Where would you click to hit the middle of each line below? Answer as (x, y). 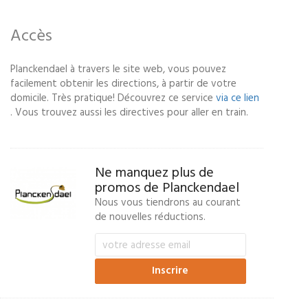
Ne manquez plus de (154, 173)
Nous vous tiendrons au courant (167, 203)
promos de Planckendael (167, 188)
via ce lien (238, 98)
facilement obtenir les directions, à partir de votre (123, 84)
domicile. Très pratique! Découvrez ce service (113, 98)
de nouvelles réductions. (150, 217)
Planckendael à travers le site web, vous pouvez (118, 69)
